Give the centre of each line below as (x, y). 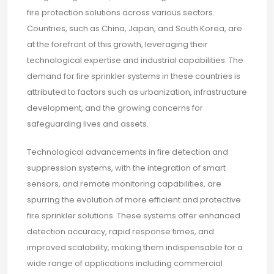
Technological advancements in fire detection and (128, 152)
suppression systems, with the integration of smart (126, 168)
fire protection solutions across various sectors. (121, 13)
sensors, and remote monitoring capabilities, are (124, 184)
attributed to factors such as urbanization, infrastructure (137, 92)
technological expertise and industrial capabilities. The (135, 60)
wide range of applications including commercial (125, 263)
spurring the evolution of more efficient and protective (134, 200)
